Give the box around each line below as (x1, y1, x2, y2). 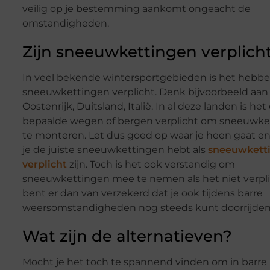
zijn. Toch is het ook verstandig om (66, 159, 235, 171)
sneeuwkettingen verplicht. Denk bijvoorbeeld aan (22, 86, 268, 98)
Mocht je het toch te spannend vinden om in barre (22, 256, 267, 268)
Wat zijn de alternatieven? (22, 227, 232, 246)
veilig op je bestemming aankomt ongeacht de (22, 3, 251, 15)
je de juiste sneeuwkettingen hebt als (22, 144, 208, 156)
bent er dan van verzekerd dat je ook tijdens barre (22, 187, 263, 199)
